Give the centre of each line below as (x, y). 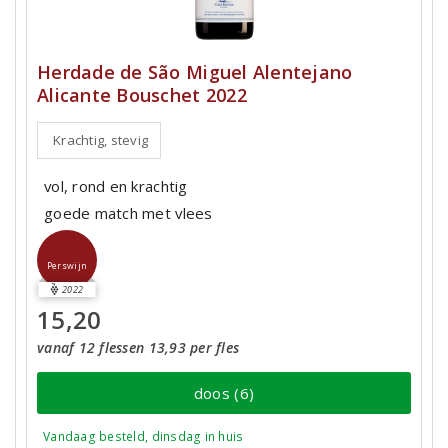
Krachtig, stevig (101, 139)
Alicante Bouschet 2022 (142, 94)
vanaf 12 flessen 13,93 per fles (138, 348)
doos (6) (224, 392)
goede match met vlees (130, 212)
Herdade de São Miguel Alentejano (195, 71)
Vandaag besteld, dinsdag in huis (143, 437)
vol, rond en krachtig (116, 185)
